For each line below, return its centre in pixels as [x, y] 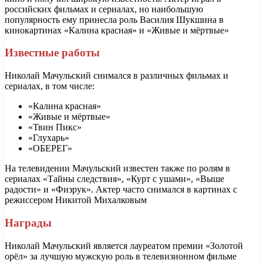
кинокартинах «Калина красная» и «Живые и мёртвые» [117, 30]
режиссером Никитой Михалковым [76, 200]
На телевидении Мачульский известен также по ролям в [117, 168]
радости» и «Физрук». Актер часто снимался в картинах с [121, 190]
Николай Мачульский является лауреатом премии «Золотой [124, 245]
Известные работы [52, 53]
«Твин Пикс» [55, 127]
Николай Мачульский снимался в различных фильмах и [117, 76]
